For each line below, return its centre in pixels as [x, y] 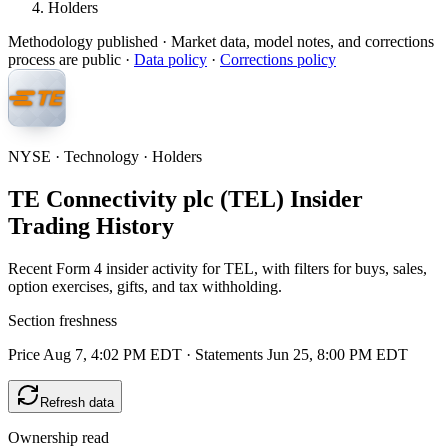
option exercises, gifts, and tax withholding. [145, 286]
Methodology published [83, 41]
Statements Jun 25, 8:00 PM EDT [301, 354]
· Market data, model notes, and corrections [296, 41]
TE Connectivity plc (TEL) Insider [185, 198]
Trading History [91, 225]
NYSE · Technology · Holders [105, 156]
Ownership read [58, 437]
